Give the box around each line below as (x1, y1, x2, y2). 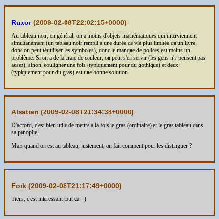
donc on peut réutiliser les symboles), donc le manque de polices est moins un (11, 46, 190, 54)
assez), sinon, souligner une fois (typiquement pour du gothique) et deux (11, 61, 178, 68)
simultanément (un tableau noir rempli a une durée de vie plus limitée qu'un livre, (11, 39, 197, 46)
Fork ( (11, 182, 31, 190)
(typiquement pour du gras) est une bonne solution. (11, 68, 129, 76)
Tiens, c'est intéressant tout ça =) (11, 196, 86, 203)
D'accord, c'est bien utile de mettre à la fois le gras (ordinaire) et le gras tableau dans (11, 122, 203, 129)
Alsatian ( (11, 108, 43, 116)
